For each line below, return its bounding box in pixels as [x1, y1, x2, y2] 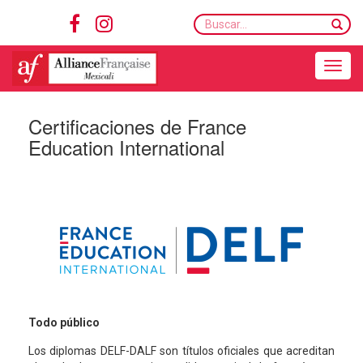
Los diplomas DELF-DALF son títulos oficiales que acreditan [28, 344, 335, 357]
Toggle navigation [169, 46, 260, 59]
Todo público [28, 316, 100, 329]
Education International [28, 133, 224, 161]
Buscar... [193, 15, 240, 28]
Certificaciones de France [28, 112, 246, 140]
